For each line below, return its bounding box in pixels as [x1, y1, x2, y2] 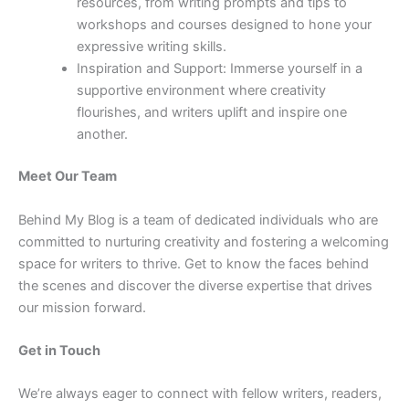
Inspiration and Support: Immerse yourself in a [76, 60, 362, 78]
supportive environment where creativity [76, 82, 326, 100]
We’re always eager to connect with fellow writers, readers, [18, 385, 382, 403]
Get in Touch [18, 342, 100, 359]
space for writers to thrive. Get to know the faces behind [18, 255, 369, 272]
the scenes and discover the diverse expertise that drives [18, 277, 372, 294]
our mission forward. [18, 299, 146, 316]
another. [76, 126, 128, 143]
